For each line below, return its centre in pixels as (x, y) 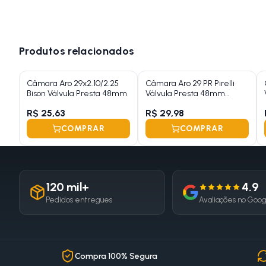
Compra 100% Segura (116, 256)
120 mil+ (67, 187)
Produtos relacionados (77, 51)
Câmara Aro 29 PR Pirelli (190, 84)
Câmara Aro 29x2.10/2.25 (73, 84)
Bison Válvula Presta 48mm (77, 94)
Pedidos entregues (79, 200)
